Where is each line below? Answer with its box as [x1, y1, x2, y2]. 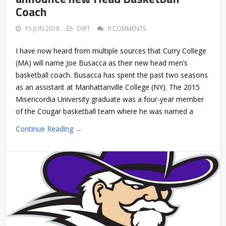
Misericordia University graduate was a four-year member [16, 94, 204, 104]
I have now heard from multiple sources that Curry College [16, 45, 206, 55]
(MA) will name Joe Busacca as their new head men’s [16, 58, 188, 68]
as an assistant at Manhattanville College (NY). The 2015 [16, 82, 200, 92]
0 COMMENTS [107, 24, 146, 33]
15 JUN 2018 [25, 24, 60, 33]
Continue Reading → [16, 124, 82, 134]
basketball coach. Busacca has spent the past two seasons [16, 70, 208, 80]
